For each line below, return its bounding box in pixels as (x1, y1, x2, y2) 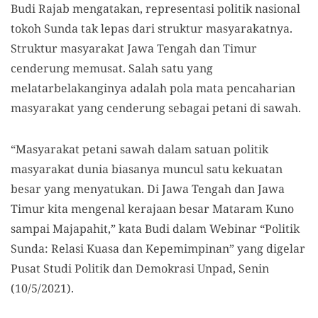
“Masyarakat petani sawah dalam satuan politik (11, 141, 268, 158)
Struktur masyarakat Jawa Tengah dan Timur (11, 40, 257, 57)
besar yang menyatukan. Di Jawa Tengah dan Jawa (11, 181, 285, 197)
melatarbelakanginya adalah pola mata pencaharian (11, 80, 295, 97)
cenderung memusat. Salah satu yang (11, 60, 213, 77)
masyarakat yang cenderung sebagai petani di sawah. (11, 100, 301, 116)
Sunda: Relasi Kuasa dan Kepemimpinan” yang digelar (11, 241, 305, 257)
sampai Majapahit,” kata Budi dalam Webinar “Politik (11, 221, 300, 237)
